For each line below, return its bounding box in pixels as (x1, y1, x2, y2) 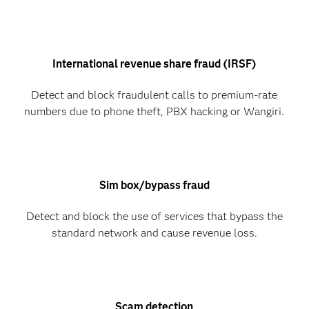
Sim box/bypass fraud (99, 179, 210, 192)
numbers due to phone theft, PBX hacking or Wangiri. (24, 105, 285, 119)
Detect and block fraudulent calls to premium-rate (31, 88, 278, 102)
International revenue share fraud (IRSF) (52, 57, 257, 71)
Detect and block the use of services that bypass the (26, 210, 283, 223)
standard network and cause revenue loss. (51, 226, 257, 240)
